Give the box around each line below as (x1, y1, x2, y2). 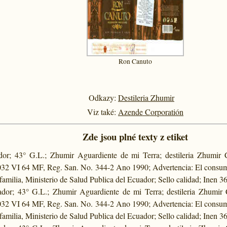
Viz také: (87, 106, 116, 117)
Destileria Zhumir (118, 92, 174, 103)
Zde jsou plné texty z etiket (83, 129, 188, 143)
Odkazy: (89, 92, 116, 103)
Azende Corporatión (118, 106, 183, 117)
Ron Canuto (119, 56, 152, 66)
